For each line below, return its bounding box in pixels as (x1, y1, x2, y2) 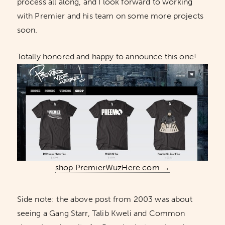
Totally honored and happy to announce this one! (17, 52, 197, 62)
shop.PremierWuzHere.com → (55, 162, 170, 172)
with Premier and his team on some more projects (17, 11, 204, 21)
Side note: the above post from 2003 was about (17, 194, 192, 204)
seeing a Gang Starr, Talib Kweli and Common (17, 208, 185, 218)
